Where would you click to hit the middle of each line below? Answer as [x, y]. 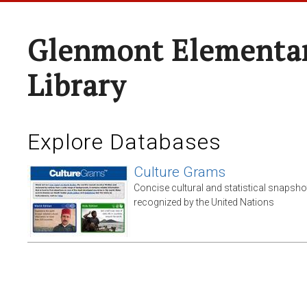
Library [77, 85]
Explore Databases [124, 142]
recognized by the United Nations [204, 202]
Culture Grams [180, 172]
